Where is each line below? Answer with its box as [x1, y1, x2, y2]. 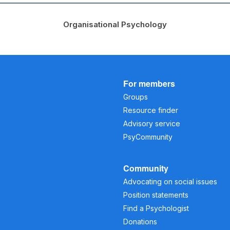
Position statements [123, 190, 188, 199]
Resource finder [123, 105, 178, 114]
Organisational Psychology [63, 19, 167, 29]
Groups [123, 92, 148, 101]
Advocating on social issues [123, 177, 217, 186]
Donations [123, 217, 157, 226]
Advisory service [123, 119, 180, 128]
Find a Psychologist [123, 203, 189, 213]
